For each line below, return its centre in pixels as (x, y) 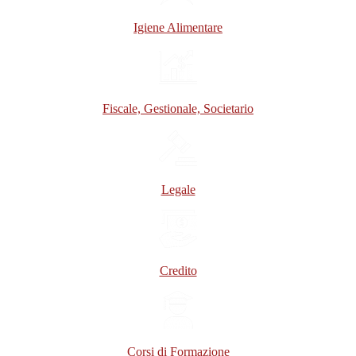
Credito (178, 270)
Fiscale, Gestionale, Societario (178, 108)
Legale (178, 189)
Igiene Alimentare (178, 27)
